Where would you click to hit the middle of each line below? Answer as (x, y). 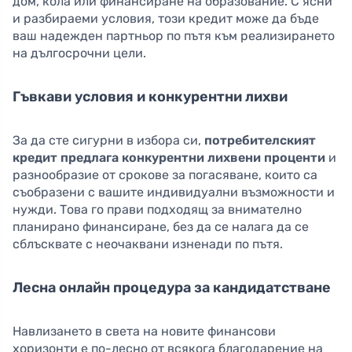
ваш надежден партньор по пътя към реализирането (174, 36)
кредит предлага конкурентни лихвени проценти (169, 158)
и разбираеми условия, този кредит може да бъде (166, 19)
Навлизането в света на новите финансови (144, 332)
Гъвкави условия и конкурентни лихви (150, 97)
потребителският (260, 141)
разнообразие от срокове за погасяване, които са (165, 175)
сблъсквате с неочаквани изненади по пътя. (148, 244)
